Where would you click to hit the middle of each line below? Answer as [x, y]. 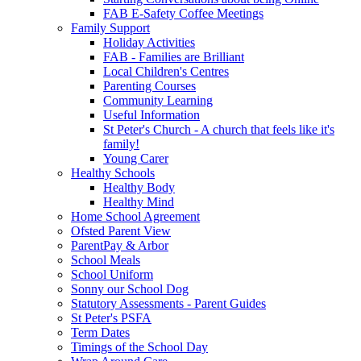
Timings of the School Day [139, 347]
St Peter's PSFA [111, 318]
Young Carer [136, 158]
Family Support [110, 28]
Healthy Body [139, 187]
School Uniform [112, 274]
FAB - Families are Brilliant [174, 57]
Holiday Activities [149, 42]
